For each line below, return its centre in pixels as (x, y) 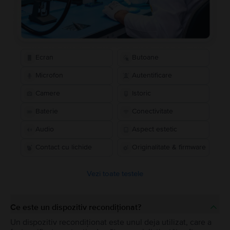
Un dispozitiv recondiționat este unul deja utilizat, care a (111, 222)
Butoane (146, 57)
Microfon (49, 75)
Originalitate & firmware (169, 147)
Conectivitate (153, 111)
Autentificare (152, 75)
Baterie (47, 111)
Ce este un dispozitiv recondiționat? (76, 207)
